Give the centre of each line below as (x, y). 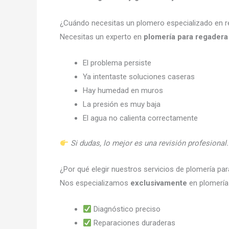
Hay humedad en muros (123, 90)
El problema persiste (117, 63)
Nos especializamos (95, 183)
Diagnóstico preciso (126, 209)
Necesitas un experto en (102, 37)
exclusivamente (159, 183)
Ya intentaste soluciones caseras (139, 76)
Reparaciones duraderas (134, 223)
